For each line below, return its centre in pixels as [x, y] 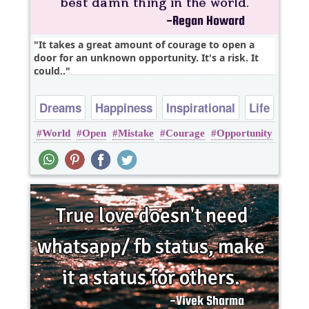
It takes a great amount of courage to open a [147, 45]
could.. [50, 71]
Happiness [124, 108]
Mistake [136, 133]
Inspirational [201, 108]
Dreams [60, 108]
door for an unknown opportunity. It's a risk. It [146, 58]
